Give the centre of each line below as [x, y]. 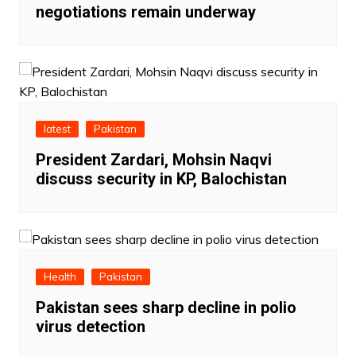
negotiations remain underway [145, 12]
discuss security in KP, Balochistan [161, 178]
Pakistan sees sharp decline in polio [166, 308]
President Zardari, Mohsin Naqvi [153, 159]
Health [60, 277]
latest [57, 128]
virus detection [90, 327]
